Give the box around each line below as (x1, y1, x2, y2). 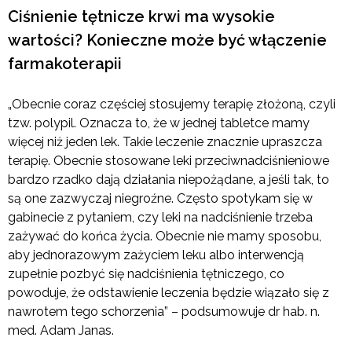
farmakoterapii (8, 54, 126, 74)
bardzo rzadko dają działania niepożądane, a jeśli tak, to (8, 172, 329, 188)
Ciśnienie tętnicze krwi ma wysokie (8, 7, 275, 27)
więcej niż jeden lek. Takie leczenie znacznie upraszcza (8, 134, 322, 150)
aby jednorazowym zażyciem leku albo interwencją (8, 247, 304, 263)
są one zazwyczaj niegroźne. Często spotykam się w (8, 191, 313, 207)
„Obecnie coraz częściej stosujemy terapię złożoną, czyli (8, 97, 335, 112)
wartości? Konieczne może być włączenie (8, 31, 327, 50)
